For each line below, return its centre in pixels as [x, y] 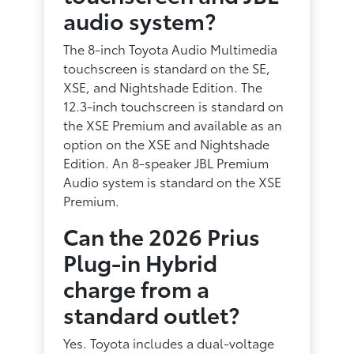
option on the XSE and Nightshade [167, 143]
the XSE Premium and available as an [173, 124]
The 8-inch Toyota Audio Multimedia [171, 48]
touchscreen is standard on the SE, [167, 67]
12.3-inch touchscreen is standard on [174, 105]
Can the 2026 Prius [162, 235]
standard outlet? [152, 313]
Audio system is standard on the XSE [173, 181]
